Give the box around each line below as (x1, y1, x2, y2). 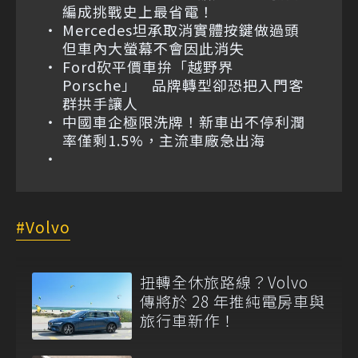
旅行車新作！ (140, 309, 236, 332)
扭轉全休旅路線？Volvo (140, 271, 308, 293)
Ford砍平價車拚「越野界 (62, 56, 233, 78)
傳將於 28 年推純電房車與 (140, 290, 325, 312)
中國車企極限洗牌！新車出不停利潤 (62, 111, 305, 133)
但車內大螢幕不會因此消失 (62, 38, 245, 59)
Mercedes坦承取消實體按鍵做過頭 (62, 19, 315, 41)
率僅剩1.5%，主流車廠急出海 (62, 129, 265, 151)
